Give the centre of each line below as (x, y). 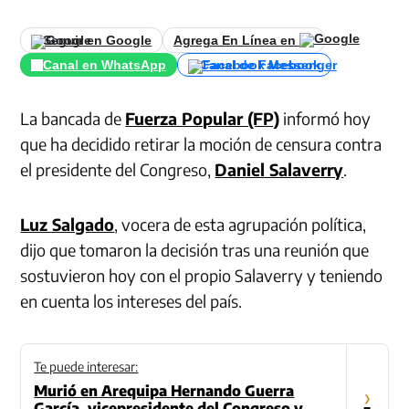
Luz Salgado (68, 225)
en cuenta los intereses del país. (131, 301)
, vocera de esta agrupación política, (241, 225)
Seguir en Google (98, 40)
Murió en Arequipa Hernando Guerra (164, 391)
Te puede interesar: (86, 367)
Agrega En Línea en (236, 40)
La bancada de (73, 119)
